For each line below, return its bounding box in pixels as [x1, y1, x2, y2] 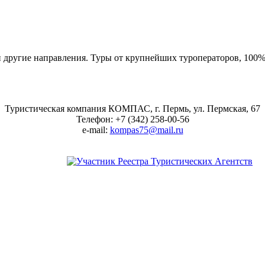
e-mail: [82, 124, 110, 135]
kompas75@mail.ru [109, 124, 183, 135]
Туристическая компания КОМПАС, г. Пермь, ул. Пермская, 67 [5, 103, 260, 114]
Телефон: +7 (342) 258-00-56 [76, 114, 189, 124]
